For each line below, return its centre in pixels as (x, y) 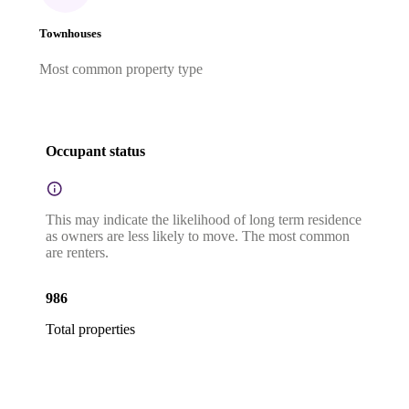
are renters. (77, 252)
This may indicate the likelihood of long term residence (204, 219)
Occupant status (95, 152)
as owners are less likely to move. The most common (198, 236)
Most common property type (121, 69)
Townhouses (70, 33)
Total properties (90, 329)
